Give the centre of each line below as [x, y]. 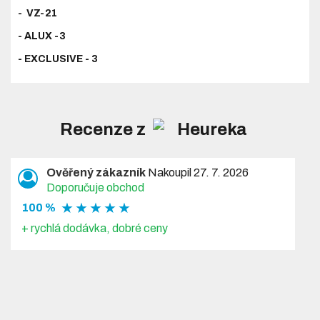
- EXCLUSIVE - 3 [58, 59]
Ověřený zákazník [96, 172]
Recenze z [105, 129]
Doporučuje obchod [96, 187]
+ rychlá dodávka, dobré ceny [95, 228]
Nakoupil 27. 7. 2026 [197, 172]
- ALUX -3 [42, 36]
